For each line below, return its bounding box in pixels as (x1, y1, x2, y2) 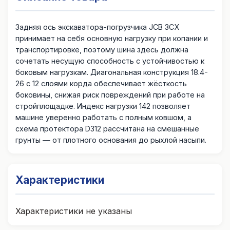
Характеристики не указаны (15, 206, 132, 217)
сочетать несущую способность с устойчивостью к (15, 56, 204, 66)
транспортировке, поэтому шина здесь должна (15, 45, 188, 54)
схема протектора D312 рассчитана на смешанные (15, 124, 199, 133)
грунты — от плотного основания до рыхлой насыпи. (15, 136, 206, 145)
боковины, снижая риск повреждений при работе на (15, 90, 205, 100)
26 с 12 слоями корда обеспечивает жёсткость (15, 79, 187, 88)
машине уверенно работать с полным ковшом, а (15, 113, 191, 122)
